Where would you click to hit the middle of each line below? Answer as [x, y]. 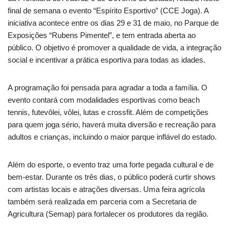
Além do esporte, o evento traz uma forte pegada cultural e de [111, 164]
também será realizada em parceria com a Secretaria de [102, 201]
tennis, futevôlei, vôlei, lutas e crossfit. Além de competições [108, 112]
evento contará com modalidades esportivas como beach [104, 100]
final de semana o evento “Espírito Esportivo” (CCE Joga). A [108, 10]
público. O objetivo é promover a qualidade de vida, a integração [114, 47]
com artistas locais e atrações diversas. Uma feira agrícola [106, 189]
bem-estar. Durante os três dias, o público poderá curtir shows [112, 177]
